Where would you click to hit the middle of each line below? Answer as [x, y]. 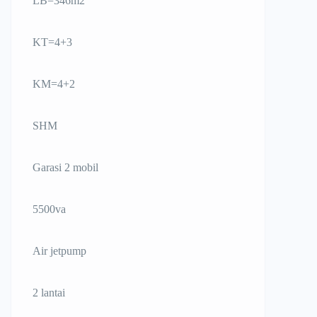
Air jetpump [59, 251]
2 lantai [49, 293]
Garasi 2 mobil [65, 168]
